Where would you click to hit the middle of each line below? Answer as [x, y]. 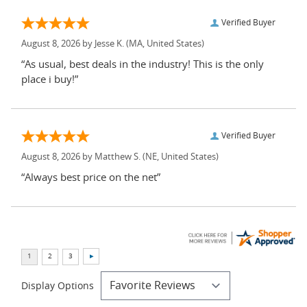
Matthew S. [118, 157]
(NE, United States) [180, 157]
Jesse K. [109, 44]
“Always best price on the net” [91, 177]
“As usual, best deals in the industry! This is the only [143, 64]
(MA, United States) [164, 44]
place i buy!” [50, 79]
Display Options [58, 286]
